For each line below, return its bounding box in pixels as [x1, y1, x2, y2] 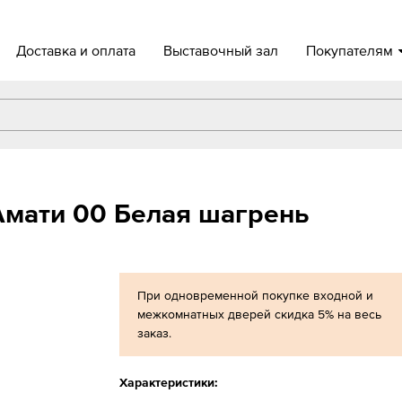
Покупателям [306, 42, 394, 58]
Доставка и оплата [16, 42, 136, 58]
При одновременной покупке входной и [136, 288, 373, 302]
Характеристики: [118, 375, 218, 389]
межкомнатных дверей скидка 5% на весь [136, 307, 381, 321]
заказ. [136, 326, 171, 340]
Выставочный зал [163, 42, 279, 58]
